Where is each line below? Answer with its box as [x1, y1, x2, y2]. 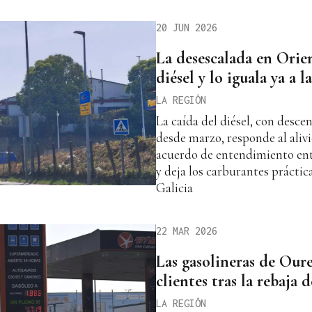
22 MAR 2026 [156, 224, 217, 237]
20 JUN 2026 [156, 21, 217, 33]
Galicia [156, 179, 193, 196]
